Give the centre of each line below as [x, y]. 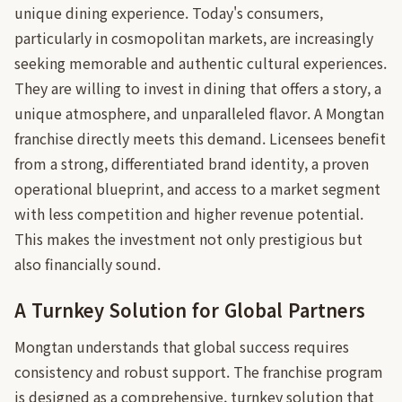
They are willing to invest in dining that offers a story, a [198, 88]
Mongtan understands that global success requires [182, 346]
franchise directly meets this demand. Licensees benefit [200, 138]
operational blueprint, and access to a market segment [197, 188]
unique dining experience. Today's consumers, [169, 13]
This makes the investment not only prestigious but [188, 239]
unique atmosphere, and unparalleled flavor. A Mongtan [199, 113]
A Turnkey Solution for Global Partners [190, 310]
